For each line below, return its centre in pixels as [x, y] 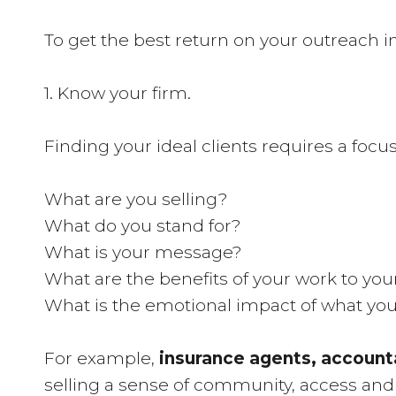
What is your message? [143, 252]
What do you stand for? [143, 226]
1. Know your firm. [118, 93]
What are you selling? [136, 199]
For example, [102, 358]
